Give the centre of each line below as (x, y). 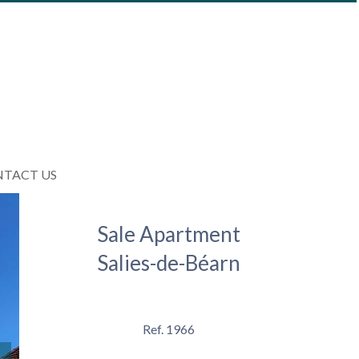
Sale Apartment (168, 234)
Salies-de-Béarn (168, 263)
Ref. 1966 (168, 329)
